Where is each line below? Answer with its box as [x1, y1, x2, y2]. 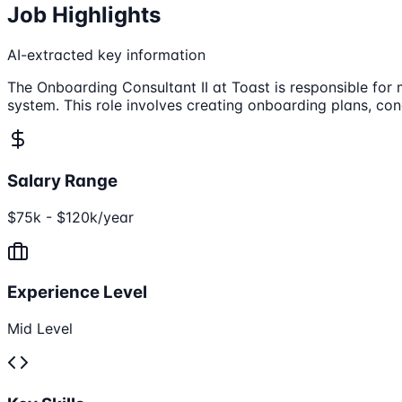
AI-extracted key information [7, 46, 205, 65]
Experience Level [7, 282, 147, 303]
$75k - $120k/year [7, 207, 134, 226]
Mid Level [7, 319, 73, 338]
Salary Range [7, 170, 118, 191]
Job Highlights [7, 2, 161, 29]
